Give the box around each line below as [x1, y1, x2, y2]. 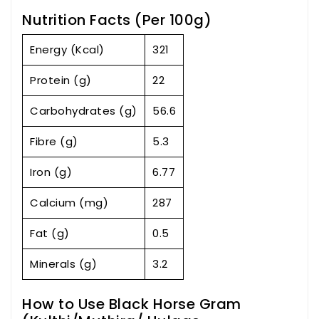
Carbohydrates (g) [30, 103, 137, 119]
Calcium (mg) [30, 195, 108, 211]
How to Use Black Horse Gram [22, 294, 241, 315]
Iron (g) [30, 164, 72, 180]
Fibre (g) [30, 134, 78, 150]
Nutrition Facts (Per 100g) [22, 10, 211, 31]
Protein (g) [30, 73, 92, 88]
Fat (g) [30, 226, 70, 241]
